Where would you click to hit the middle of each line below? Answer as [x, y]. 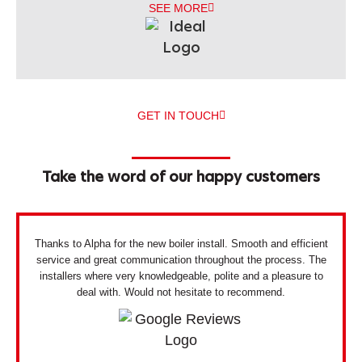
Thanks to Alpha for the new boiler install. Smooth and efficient [181, 244]
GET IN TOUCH [178, 116]
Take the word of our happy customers [181, 178]
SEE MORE [178, 8]
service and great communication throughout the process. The [181, 260]
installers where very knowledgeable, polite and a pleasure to [181, 276]
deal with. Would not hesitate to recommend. [181, 293]
